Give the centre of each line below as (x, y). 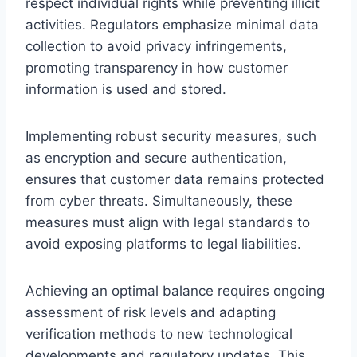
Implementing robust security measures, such (171, 136)
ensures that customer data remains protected (175, 179)
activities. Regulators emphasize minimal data (172, 24)
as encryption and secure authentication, (156, 157)
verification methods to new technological (159, 333)
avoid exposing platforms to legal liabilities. (163, 243)
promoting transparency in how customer (157, 67)
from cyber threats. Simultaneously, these (159, 200)
